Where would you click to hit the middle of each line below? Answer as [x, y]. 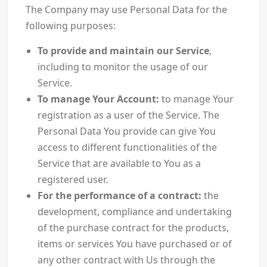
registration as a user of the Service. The [128, 115]
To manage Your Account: [98, 99]
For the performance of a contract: [119, 196]
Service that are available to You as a [119, 164]
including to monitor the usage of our [122, 67]
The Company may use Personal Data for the [126, 10]
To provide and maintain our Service [123, 51]
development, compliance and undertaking [134, 212]
